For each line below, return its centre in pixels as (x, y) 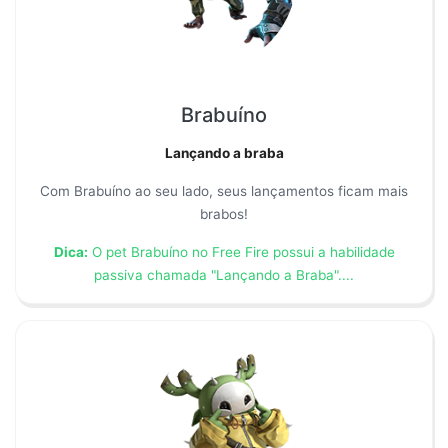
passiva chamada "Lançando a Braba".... (224, 275)
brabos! (224, 214)
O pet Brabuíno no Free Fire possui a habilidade (241, 252)
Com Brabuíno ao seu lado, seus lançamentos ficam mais (224, 191)
